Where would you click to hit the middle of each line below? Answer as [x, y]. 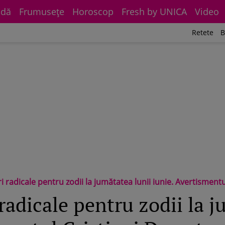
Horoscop [93, 12]
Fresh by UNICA [154, 12]
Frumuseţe [42, 12]
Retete [203, 32]
